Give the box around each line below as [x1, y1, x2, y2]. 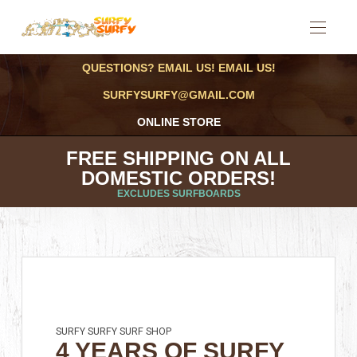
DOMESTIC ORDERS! [81, 167, 276, 189]
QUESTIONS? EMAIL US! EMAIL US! [81, 61, 276, 74]
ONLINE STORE [136, 116, 221, 128]
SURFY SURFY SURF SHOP [56, 324, 172, 339]
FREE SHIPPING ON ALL [66, 147, 291, 169]
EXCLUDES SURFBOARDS [116, 188, 241, 199]
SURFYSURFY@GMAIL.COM [102, 88, 255, 101]
